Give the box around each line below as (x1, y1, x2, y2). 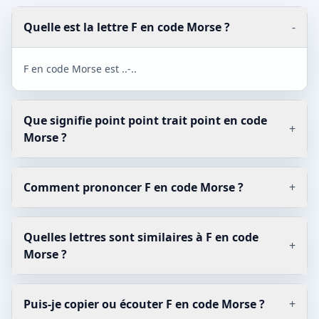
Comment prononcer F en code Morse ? (23, 179, 244, 195)
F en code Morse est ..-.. (23, 62, 137, 75)
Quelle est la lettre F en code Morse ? (23, 19, 230, 35)
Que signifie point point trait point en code (23, 113, 267, 128)
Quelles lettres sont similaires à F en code (23, 229, 258, 245)
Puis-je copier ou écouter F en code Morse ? (23, 296, 265, 312)
